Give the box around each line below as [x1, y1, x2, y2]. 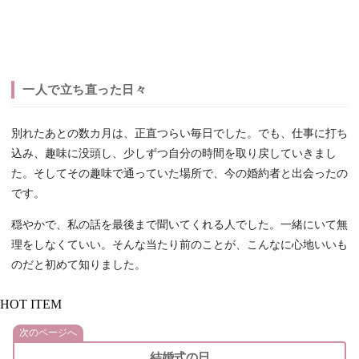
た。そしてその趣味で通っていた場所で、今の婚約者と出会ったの [11, 167, 348, 180]
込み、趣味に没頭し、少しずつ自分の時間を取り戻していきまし [11, 147, 337, 160]
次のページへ [19, 327, 77, 339]
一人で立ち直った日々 [22, 83, 147, 97]
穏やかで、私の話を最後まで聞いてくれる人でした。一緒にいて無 [11, 219, 348, 232]
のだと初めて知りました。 [11, 259, 146, 272]
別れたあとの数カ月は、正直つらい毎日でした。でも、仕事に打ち [11, 127, 348, 140]
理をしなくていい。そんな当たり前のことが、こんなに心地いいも [11, 239, 348, 252]
